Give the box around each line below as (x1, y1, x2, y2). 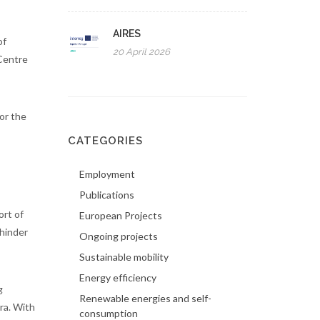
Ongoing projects (79, 230, 159, 242)
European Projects (79, 209, 163, 221)
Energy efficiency (79, 271, 157, 284)
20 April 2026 (113, 46, 171, 57)
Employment (79, 168, 136, 180)
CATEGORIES (68, 134, 144, 147)
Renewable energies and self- (79, 292, 212, 304)
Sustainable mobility (79, 251, 169, 263)
